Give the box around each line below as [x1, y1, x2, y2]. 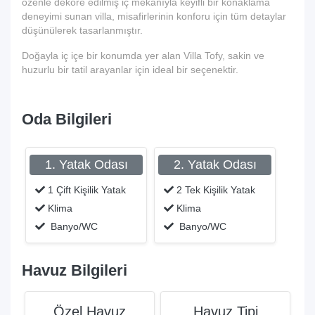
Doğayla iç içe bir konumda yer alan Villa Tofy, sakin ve [22, 49, 264, 61]
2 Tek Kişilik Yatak [174, 184, 255, 195]
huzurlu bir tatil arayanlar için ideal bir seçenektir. [22, 63, 238, 75]
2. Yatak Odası [173, 157, 257, 172]
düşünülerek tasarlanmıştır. [22, 24, 143, 36]
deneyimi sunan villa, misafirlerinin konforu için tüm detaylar [22, 10, 286, 22]
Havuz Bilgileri [22, 261, 127, 279]
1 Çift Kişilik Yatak [45, 184, 126, 195]
